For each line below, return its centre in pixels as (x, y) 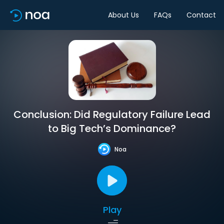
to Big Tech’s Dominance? (112, 128)
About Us (123, 15)
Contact (201, 15)
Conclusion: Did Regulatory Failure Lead (112, 114)
